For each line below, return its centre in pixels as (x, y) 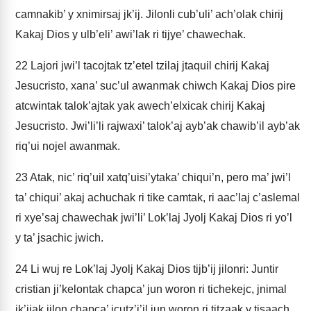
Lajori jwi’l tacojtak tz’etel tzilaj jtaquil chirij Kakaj (149, 66)
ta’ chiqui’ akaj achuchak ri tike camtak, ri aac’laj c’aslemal (158, 197)
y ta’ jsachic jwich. (59, 238)
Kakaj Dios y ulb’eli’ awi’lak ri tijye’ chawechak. (131, 34)
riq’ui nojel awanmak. (68, 146)
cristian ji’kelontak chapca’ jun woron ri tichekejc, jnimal (151, 289)
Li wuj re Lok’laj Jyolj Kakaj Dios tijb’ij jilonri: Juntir (153, 269)
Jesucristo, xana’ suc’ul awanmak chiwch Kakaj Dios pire (155, 86)
